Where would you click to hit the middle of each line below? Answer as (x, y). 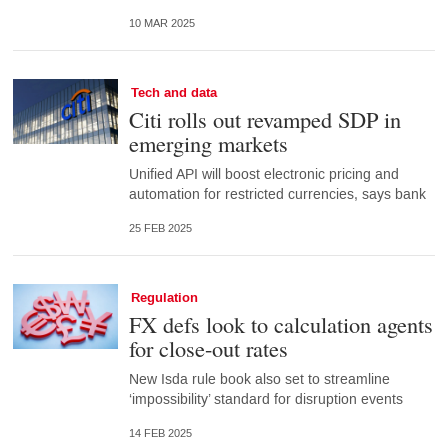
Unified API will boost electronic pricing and (263, 175)
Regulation (164, 298)
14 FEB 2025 (160, 434)
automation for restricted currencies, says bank (277, 195)
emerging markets (208, 143)
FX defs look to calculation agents (280, 324)
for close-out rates (208, 348)
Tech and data (173, 93)
